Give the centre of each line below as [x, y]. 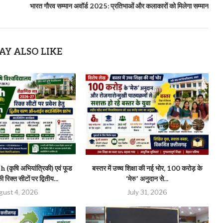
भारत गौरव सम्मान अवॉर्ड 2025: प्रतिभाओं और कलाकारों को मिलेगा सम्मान [119, 6]
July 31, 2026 [147, 192]
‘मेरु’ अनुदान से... [147, 179]
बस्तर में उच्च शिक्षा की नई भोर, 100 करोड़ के [147, 169]
